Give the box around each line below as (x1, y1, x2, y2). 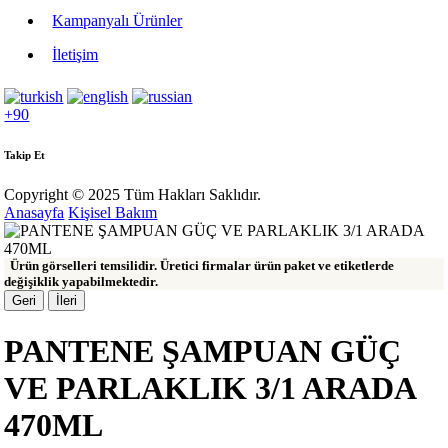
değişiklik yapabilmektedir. (4, 274, 159, 290)
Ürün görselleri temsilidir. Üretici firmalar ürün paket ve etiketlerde (4, 258, 395, 274)
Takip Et (4, 149, 46, 162)
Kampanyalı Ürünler (52, 12, 183, 30)
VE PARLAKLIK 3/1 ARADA (4, 369, 416, 406)
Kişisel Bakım (68, 204, 158, 222)
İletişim (52, 46, 99, 64)
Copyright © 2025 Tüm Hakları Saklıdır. (4, 186, 262, 204)
